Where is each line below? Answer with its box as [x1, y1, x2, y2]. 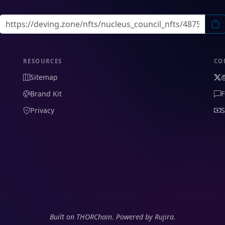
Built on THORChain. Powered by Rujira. [49, 212, 176, 221]
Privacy [30, 105, 54, 115]
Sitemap [30, 72, 58, 82]
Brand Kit [30, 88, 62, 98]
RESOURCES [23, 57, 62, 65]
